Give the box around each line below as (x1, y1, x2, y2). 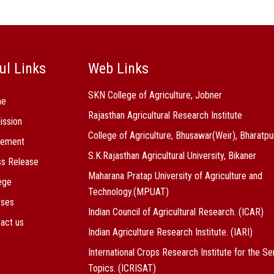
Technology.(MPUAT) (88, 186, 169, 198)
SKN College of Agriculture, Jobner (88, 89, 222, 102)
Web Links (88, 60, 149, 78)
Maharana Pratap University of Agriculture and (88, 170, 262, 182)
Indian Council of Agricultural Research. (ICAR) (88, 206, 264, 218)
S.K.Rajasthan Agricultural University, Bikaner (88, 150, 256, 162)
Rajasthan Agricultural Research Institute (88, 109, 242, 122)
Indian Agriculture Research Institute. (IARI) (88, 226, 253, 239)
